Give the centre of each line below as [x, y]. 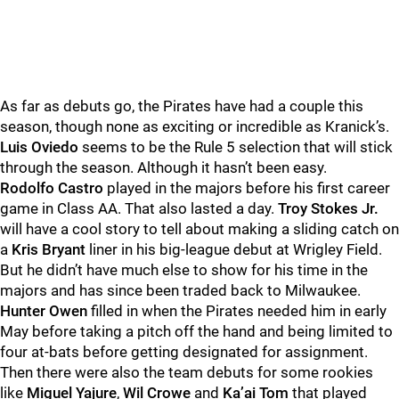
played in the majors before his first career [247, 188]
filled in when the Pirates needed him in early [237, 311]
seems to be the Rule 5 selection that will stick [236, 147]
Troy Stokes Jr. [328, 208]
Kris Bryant [49, 249]
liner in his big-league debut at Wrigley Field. [234, 249]
